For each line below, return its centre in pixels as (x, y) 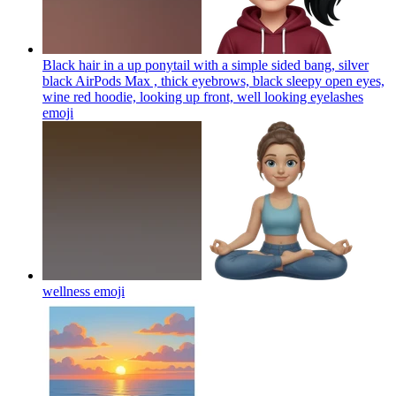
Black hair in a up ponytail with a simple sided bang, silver (206, 65)
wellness (66, 291)
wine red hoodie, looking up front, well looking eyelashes (203, 96)
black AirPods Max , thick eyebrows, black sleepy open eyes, (213, 80)
